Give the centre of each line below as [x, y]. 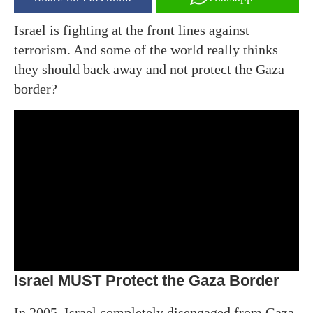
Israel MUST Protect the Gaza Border [147, 280]
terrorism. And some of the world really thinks [146, 50]
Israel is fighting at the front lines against [132, 30]
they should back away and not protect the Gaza [149, 69]
